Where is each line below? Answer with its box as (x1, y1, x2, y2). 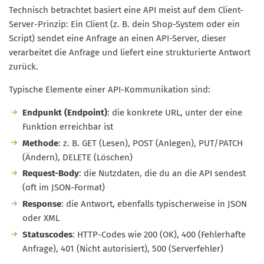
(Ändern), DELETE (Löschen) (22, 151, 133, 163)
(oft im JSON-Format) (22, 182, 105, 193)
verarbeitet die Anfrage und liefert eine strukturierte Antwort (9, 47, 250, 58)
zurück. (9, 61, 38, 72)
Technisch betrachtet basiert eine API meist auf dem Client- (9, 4, 243, 15)
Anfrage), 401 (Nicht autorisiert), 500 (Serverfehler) (22, 243, 223, 254)
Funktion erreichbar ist (22, 121, 113, 132)
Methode (22, 137, 58, 148)
